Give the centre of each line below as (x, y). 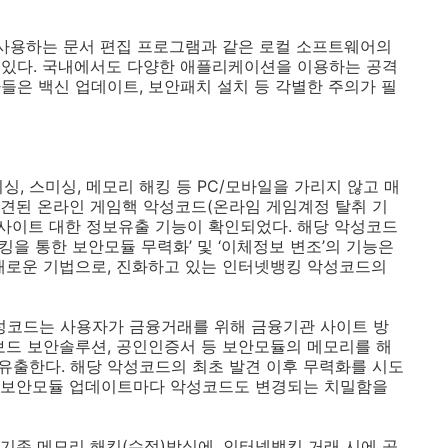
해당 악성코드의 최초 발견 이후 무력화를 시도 (237, 366)
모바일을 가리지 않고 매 (312, 186)
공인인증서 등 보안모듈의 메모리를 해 (254, 346)
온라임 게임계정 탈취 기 (300, 206)
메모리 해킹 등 (139, 186)
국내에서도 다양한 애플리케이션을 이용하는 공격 (220, 66)
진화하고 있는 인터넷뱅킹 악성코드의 (251, 266)
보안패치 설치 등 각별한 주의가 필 (272, 86)
